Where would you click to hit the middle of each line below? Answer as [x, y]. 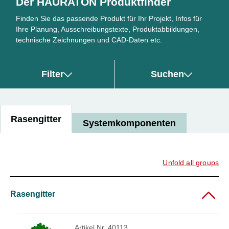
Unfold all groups [191, 163]
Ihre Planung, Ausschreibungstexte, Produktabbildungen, [108, 29]
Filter [52, 74]
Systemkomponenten [129, 123]
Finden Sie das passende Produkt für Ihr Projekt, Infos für [109, 19]
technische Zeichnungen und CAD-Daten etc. [89, 40]
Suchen [167, 74]
